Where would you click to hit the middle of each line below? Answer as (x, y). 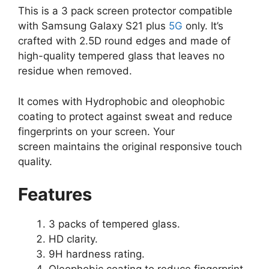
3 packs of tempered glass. (114, 224)
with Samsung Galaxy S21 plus (93, 26)
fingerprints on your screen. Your (96, 131)
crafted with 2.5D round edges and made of (124, 41)
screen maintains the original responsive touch (130, 146)
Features (55, 195)
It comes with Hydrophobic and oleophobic (121, 101)
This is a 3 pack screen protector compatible (125, 11)
